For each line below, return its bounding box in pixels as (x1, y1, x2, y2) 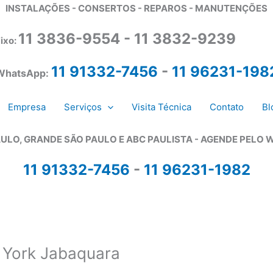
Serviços (63, 101, 102, 113)
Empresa (7, 101, 46, 113)
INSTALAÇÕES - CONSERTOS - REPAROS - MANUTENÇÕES (5, 2, 268, 15)
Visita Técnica (131, 101, 191, 113)
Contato (209, 101, 244, 113)
